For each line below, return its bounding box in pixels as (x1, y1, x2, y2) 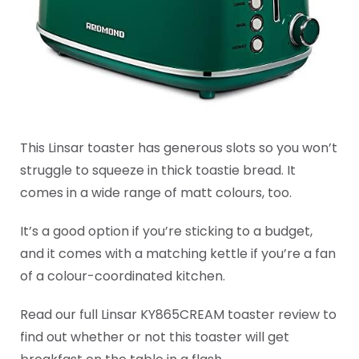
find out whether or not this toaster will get (20, 328, 289, 346)
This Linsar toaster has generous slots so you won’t (20, 139, 337, 157)
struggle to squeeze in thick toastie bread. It (20, 161, 296, 179)
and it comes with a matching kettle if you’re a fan (20, 244, 336, 263)
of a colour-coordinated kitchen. (20, 267, 225, 285)
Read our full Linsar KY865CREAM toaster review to (20, 305, 337, 324)
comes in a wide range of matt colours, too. (20, 184, 292, 202)
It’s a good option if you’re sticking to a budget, (20, 222, 313, 240)
